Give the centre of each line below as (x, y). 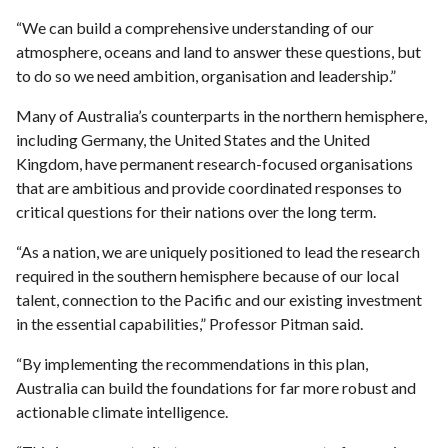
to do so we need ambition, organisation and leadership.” (206, 75)
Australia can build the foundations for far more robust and (216, 387)
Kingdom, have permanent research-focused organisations (214, 163)
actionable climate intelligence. (122, 411)
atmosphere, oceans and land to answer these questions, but (218, 51)
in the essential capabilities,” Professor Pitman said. (189, 323)
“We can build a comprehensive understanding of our (195, 27)
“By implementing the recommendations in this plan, (192, 363)
